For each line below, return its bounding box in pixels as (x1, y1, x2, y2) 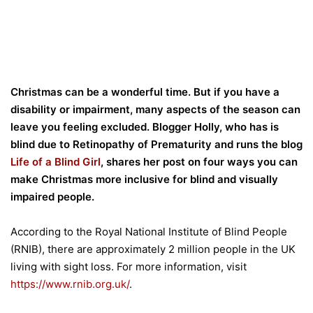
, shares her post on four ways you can (101, 154, 298, 168)
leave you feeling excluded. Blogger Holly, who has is (10, 119, 279, 133)
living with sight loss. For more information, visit (10, 259, 247, 273)
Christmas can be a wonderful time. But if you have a (10, 85, 279, 99)
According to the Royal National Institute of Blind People (10, 224, 287, 238)
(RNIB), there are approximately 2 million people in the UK (10, 242, 296, 256)
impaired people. (10, 189, 94, 203)
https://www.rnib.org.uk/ (10, 277, 129, 291)
